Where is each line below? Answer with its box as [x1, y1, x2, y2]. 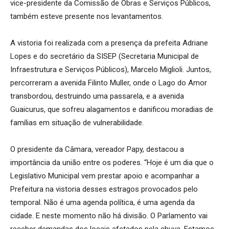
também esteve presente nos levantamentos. [10, 11, 163, 21]
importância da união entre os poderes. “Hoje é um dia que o [10, 157, 214, 167]
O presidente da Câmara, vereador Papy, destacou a [10, 144, 184, 154]
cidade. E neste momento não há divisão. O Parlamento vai [10, 211, 208, 220]
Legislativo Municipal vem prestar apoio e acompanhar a [10, 171, 199, 180]
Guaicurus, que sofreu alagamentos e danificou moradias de [10, 104, 213, 114]
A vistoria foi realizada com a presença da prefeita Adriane [10, 38, 208, 48]
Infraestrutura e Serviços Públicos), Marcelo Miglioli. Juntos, [10, 64, 211, 74]
